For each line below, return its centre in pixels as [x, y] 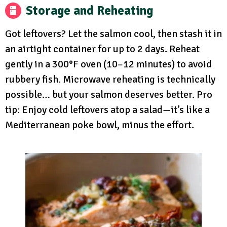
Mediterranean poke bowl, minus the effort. [100, 125]
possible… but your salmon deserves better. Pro [109, 95]
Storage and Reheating [89, 11]
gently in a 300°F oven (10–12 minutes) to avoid [108, 64]
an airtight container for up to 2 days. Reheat [102, 49]
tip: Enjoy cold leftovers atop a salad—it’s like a [107, 110]
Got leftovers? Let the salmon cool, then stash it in [113, 34]
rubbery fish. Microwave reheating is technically [110, 80]
